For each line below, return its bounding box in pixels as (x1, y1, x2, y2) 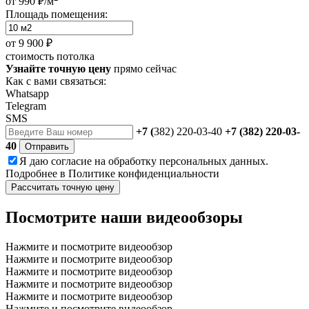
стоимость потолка (6, 50, 94, 63)
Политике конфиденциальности (68, 168, 219, 180)
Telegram (6, 100, 46, 112)
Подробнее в (6, 168, 68, 180)
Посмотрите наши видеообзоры (6, 208, 243, 227)
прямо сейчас (111, 63, 177, 75)
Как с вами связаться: (6, 75, 106, 88)
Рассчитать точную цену (11, 182, 114, 193)
